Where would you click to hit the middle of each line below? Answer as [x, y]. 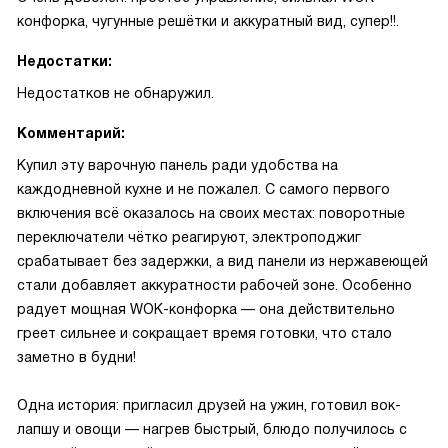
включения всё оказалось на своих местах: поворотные [211, 213]
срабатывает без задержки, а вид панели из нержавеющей [222, 261]
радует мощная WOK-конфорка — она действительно [206, 309]
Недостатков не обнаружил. [115, 93]
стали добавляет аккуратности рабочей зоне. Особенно [214, 285]
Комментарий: [71, 133]
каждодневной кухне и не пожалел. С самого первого [203, 189]
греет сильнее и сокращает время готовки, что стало [204, 333]
